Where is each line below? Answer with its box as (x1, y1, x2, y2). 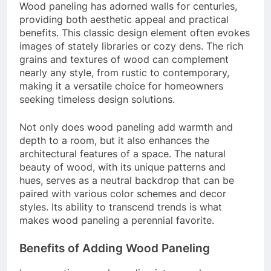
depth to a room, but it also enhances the (19, 134, 209, 146)
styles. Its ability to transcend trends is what (19, 200, 222, 213)
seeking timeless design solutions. (19, 93, 175, 105)
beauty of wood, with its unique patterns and (19, 160, 226, 173)
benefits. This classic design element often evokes (19, 26, 250, 39)
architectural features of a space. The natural (19, 147, 226, 160)
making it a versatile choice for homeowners (19, 79, 223, 92)
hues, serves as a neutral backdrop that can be (19, 174, 234, 186)
